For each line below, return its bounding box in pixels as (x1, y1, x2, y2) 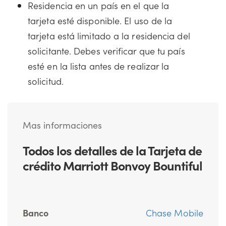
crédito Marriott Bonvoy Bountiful (23, 156, 202, 174)
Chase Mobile (145, 206, 203, 219)
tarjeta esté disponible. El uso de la (28, 14, 173, 27)
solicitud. (28, 74, 64, 87)
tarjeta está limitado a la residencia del (28, 29, 190, 42)
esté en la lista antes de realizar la (28, 59, 169, 72)
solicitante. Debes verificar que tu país (28, 44, 185, 57)
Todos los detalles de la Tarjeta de (23, 141, 202, 159)
